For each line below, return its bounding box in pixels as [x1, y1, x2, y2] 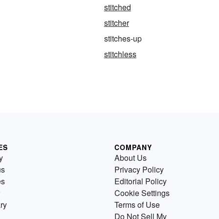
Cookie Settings [114, 187, 170, 198]
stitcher [104, 17, 129, 28]
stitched [104, 1, 131, 13]
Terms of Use [114, 198, 160, 210]
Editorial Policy [114, 175, 167, 187]
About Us [114, 152, 147, 163]
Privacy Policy [114, 163, 164, 175]
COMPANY [114, 142, 152, 152]
